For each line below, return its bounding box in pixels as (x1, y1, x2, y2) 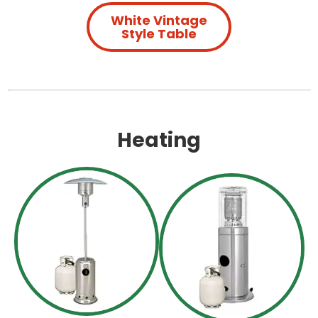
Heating (117, 126, 201, 154)
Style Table (121, 24, 197, 43)
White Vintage (111, 11, 207, 29)
